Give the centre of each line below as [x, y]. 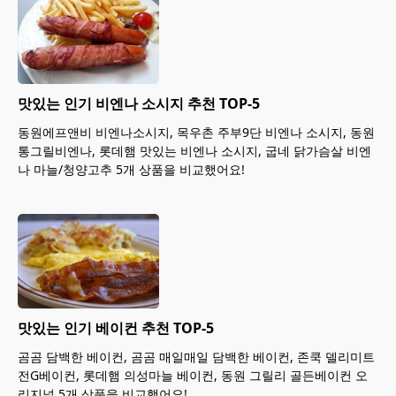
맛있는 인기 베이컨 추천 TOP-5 [116, 327]
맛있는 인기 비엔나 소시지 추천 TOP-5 [139, 103]
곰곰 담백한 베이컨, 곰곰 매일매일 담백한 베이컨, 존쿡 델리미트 [196, 356]
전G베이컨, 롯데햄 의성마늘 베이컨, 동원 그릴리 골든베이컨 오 [193, 375]
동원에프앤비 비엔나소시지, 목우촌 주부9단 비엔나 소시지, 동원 [196, 132]
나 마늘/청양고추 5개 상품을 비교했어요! [131, 169]
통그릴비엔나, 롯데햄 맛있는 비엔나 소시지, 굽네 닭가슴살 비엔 [194, 151]
